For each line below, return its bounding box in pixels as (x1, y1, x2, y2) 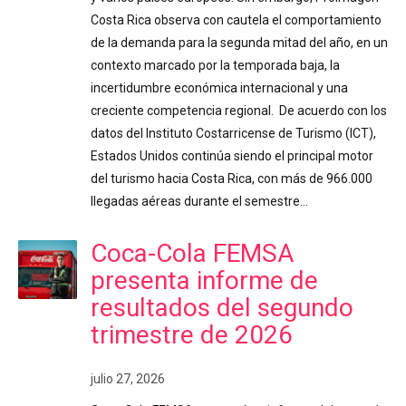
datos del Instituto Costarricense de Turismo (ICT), (91, 125, 376, 140)
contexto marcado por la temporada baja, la (91, 57, 340, 72)
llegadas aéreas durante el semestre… (91, 193, 308, 208)
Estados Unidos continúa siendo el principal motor (91, 148, 373, 163)
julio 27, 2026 (91, 371, 165, 386)
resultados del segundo (91, 292, 353, 323)
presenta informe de (91, 265, 318, 295)
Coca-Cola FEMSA (91, 237, 294, 268)
